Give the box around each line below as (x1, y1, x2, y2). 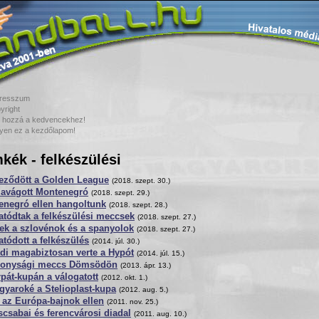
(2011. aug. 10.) (134, 310, 187, 318)
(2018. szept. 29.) (91, 189, 150, 197)
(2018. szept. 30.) (112, 177, 170, 184)
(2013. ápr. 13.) (120, 261, 171, 269)
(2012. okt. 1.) (101, 273, 147, 281)
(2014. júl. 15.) (137, 249, 184, 257)
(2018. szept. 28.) (109, 201, 167, 209)
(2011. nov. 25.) (107, 298, 158, 305)
